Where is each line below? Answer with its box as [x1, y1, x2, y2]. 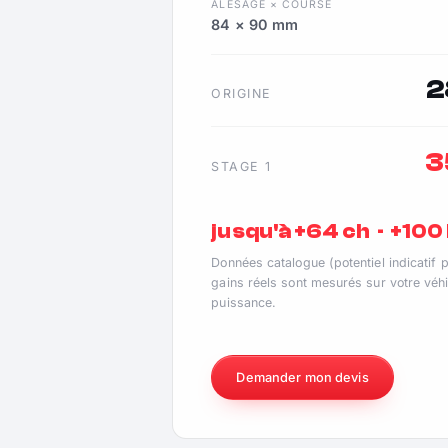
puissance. [211, 295, 277, 311]
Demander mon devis [236, 369, 369, 385]
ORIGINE [211, 86, 272, 102]
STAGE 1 [211, 158, 272, 174]
